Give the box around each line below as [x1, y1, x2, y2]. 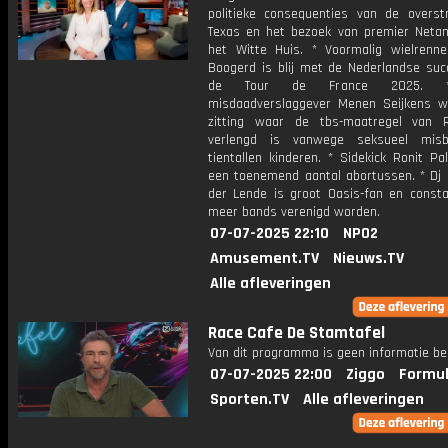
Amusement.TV [210, 248, 319, 269]
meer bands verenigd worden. [208, 203, 380, 221]
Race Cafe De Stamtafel [208, 322, 385, 344]
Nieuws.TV [333, 248, 404, 269]
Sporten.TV [210, 389, 289, 410]
